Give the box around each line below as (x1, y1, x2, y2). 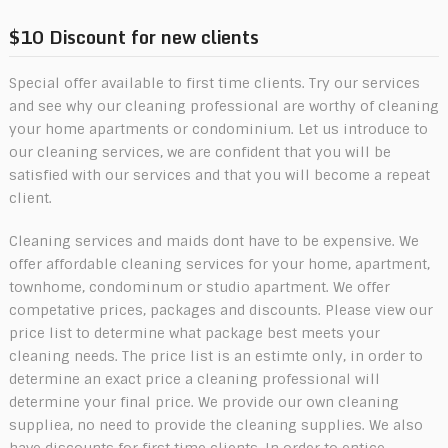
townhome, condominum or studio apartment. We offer (8, 277, 390, 296)
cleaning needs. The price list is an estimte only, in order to (8, 346, 423, 365)
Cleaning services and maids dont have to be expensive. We (8, 231, 419, 250)
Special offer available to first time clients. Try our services (8, 73, 420, 92)
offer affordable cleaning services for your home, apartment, (8, 254, 430, 273)
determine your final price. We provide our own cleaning (8, 392, 399, 411)
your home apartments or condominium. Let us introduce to (8, 119, 428, 138)
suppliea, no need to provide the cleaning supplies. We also (8, 415, 423, 434)
